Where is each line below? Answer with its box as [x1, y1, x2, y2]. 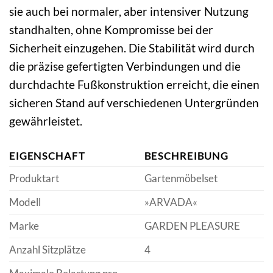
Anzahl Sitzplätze [9, 243, 86, 256]
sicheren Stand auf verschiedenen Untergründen [9, 95, 259, 110]
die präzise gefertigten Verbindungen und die [9, 58, 241, 73]
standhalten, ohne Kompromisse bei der [9, 22, 213, 37]
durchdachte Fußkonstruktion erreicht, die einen [9, 77, 260, 91]
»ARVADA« [144, 195, 197, 208]
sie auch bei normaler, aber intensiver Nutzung [9, 4, 249, 18]
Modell [9, 195, 41, 208]
